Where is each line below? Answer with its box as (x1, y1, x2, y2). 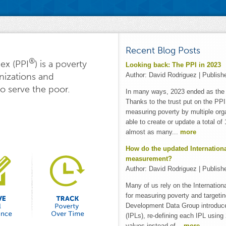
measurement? (126, 154, 172, 162)
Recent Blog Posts (126, 45, 200, 56)
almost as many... (126, 128, 180, 136)
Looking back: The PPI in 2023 (126, 61, 221, 69)
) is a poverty (35, 59, 87, 70)
